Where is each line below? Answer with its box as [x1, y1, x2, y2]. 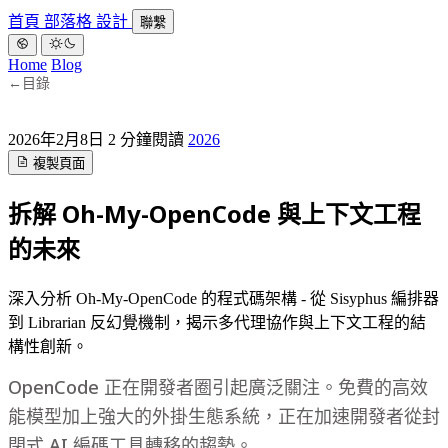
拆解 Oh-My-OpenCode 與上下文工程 [8, 197, 421, 231]
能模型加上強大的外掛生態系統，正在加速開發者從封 [8, 404, 440, 429]
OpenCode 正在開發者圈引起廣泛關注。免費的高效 [8, 375, 428, 400]
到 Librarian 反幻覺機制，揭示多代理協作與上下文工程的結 [8, 314, 426, 332]
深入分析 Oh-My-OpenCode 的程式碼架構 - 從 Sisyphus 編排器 [8, 290, 439, 308]
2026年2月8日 [8, 131, 108, 149]
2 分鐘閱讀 [108, 131, 184, 149]
